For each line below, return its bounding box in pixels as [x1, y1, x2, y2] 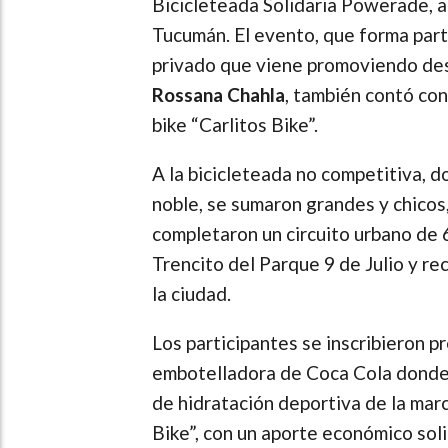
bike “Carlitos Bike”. [152, 112, 318, 136]
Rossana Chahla [152, 82, 285, 106]
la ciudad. [152, 281, 231, 305]
